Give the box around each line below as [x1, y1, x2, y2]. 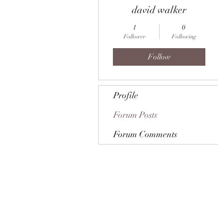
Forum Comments [113, 129, 177, 140]
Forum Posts [113, 109, 157, 120]
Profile [113, 90, 138, 101]
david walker [132, 4, 186, 16]
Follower [124, 33, 145, 40]
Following [171, 33, 196, 40]
